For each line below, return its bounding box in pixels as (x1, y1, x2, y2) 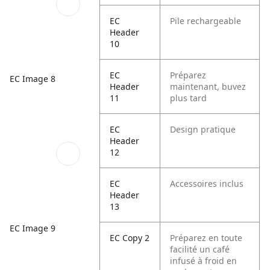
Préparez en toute (170, 232, 243, 243)
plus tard (170, 92, 207, 104)
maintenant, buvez (170, 81, 246, 92)
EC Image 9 (10, 222, 55, 234)
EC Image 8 (10, 72, 55, 84)
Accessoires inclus (170, 178, 244, 189)
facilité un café (170, 243, 230, 255)
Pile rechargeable (170, 15, 242, 27)
